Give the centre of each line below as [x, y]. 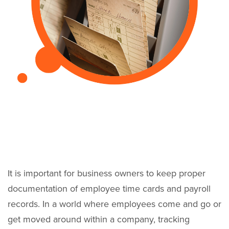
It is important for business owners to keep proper [107, 174]
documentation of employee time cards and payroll [109, 189]
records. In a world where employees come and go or [114, 204]
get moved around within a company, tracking [99, 220]
